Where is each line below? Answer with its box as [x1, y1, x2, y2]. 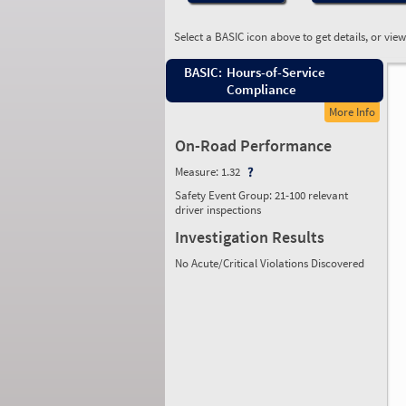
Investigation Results [175, 227, 324, 247]
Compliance [227, 81, 296, 98]
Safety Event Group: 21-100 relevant [175, 188, 348, 203]
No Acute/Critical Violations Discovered [175, 256, 364, 271]
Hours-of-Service [227, 63, 325, 81]
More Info [329, 104, 375, 120]
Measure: [175, 164, 221, 179]
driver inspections [175, 202, 261, 217]
